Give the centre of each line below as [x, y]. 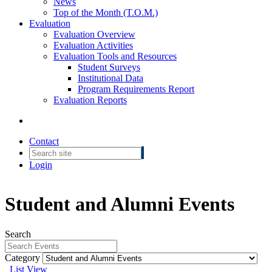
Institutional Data [110, 78]
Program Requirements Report [136, 89]
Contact [44, 141]
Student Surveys [109, 67]
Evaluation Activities [93, 45]
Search [18, 234]
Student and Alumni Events [120, 204]
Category [22, 257]
